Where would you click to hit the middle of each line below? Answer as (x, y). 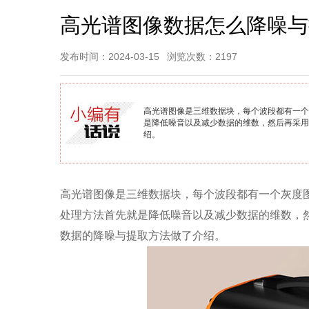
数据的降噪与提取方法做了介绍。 (143, 236)
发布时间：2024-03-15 (110, 57)
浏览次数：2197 (202, 57)
